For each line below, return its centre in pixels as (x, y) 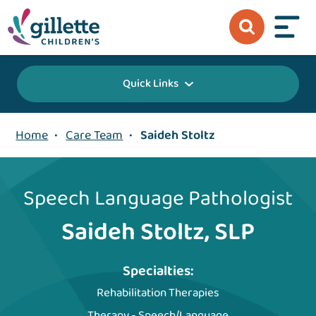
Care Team (95, 136)
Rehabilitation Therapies (158, 293)
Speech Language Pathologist (158, 199)
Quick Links (151, 84)
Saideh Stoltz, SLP (158, 232)
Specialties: (158, 271)
